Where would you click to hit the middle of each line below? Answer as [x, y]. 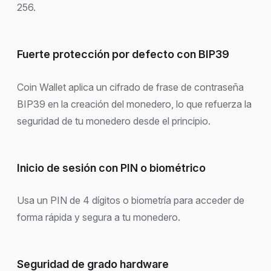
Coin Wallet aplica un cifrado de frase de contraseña [130, 87]
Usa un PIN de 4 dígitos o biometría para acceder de [131, 201]
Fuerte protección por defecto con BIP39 [123, 54]
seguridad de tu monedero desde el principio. [114, 121]
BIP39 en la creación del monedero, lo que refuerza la [134, 104]
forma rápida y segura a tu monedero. [99, 217]
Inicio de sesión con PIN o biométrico [111, 168]
